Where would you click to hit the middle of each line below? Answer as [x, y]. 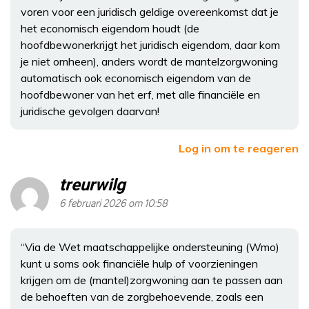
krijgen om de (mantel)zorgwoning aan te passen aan [152, 280]
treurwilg [92, 186]
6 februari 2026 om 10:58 [113, 204]
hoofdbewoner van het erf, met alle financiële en [140, 95]
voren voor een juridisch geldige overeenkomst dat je [150, 12]
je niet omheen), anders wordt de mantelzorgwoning [149, 62]
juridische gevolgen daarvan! [90, 111]
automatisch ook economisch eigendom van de [136, 78]
